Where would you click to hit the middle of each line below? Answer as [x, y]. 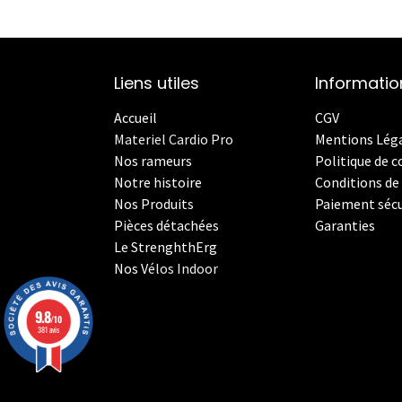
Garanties [345, 225]
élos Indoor [183, 268]
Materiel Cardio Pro [174, 139]
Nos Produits [154, 204]
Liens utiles [157, 83]
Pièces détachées [166, 225]
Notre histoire [159, 182]
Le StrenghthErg [166, 247]
